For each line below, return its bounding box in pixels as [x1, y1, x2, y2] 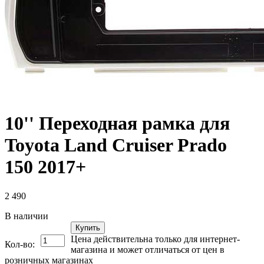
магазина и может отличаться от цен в [71, 244, 225, 255]
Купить [75, 223, 100, 232]
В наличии [5, 210, 48, 221]
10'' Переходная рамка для [5, 113, 230, 134]
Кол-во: [5, 239, 35, 249]
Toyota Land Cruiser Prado [5, 134, 227, 156]
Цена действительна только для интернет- [71, 233, 240, 244]
